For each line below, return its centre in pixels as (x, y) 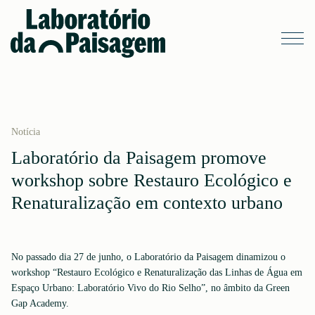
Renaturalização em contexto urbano (147, 203)
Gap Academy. (40, 303)
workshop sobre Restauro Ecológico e (152, 180)
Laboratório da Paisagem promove (139, 158)
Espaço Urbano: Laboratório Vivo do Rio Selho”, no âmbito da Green (150, 288)
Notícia (26, 132)
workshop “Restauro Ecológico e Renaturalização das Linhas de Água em (157, 272)
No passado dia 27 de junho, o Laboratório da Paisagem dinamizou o (148, 257)
